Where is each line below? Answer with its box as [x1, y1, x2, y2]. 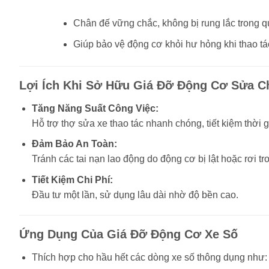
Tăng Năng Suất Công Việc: [31, 103, 159, 113]
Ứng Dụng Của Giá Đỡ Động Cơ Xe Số [19, 227, 238, 241]
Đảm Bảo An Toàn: [31, 139, 117, 150]
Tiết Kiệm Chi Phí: [31, 174, 113, 185]
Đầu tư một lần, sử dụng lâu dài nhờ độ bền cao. [31, 189, 238, 200]
